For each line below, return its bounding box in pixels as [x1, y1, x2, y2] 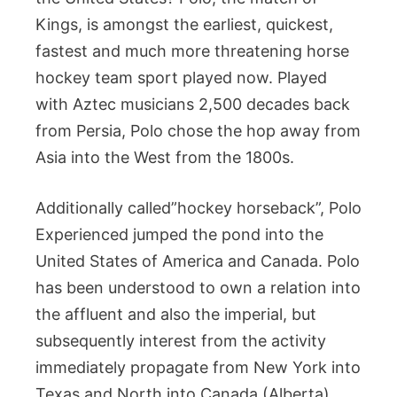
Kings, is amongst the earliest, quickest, [35, 15, 333, 34]
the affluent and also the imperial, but [35, 305, 316, 323]
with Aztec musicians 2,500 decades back [35, 95, 350, 113]
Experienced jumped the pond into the [35, 225, 323, 244]
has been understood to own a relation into [35, 278, 361, 297]
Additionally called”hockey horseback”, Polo [35, 198, 362, 217]
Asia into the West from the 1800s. [35, 148, 294, 167]
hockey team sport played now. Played [35, 68, 327, 87]
